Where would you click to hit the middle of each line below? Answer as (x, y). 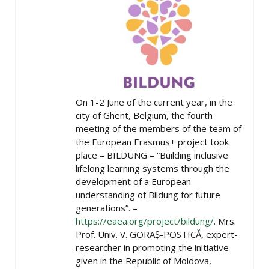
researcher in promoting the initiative (152, 247)
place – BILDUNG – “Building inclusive (152, 155)
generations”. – (107, 208)
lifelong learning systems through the (153, 168)
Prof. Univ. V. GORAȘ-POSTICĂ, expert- (157, 234)
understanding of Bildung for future (148, 195)
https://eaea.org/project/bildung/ (145, 221)
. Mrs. (225, 221)
